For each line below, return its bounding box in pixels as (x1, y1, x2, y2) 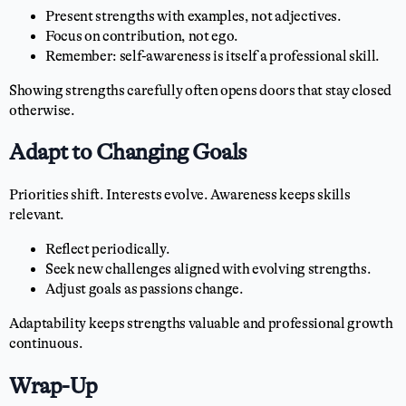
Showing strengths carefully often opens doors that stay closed (9, 82, 392, 99)
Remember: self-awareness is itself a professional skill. (45, 47, 381, 64)
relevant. (9, 207, 65, 223)
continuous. (9, 335, 83, 352)
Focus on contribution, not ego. (45, 27, 239, 44)
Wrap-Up (9, 372, 98, 399)
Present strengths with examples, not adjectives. (45, 7, 342, 24)
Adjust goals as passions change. (45, 281, 244, 297)
